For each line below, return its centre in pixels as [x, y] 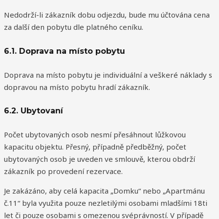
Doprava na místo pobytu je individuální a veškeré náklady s [108, 75]
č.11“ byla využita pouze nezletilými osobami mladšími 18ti [106, 203]
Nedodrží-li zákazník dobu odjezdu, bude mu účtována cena [107, 15]
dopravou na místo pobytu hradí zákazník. [77, 87]
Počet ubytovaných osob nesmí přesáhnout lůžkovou [95, 135]
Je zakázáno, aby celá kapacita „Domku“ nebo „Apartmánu [104, 191]
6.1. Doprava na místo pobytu [65, 51]
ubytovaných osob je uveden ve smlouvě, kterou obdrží [99, 159]
